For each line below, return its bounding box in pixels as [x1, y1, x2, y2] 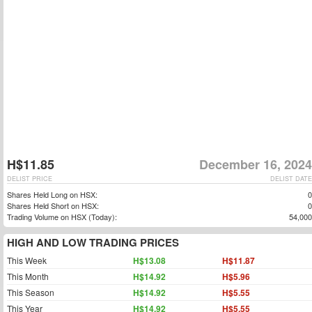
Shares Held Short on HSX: [7, 200, 99, 211]
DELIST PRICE [7, 174, 52, 183]
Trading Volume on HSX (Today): [7, 211, 117, 222]
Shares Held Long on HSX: [7, 189, 97, 200]
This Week [7, 254, 47, 266]
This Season [7, 286, 54, 298]
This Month [7, 270, 49, 282]
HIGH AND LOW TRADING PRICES [7, 235, 179, 250]
